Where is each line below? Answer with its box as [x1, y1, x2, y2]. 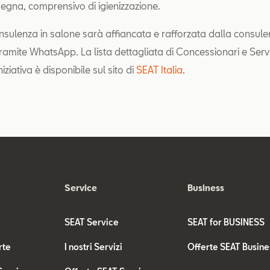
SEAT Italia [136, 64, 183, 75]
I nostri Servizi [64, 242, 123, 252]
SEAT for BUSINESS [187, 217, 265, 227]
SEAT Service [64, 217, 119, 227]
